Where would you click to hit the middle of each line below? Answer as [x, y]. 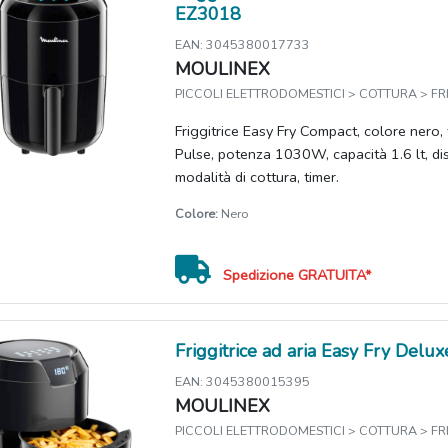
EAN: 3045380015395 [243, 382]
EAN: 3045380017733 [243, 45]
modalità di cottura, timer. [257, 177]
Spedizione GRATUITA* [297, 275]
